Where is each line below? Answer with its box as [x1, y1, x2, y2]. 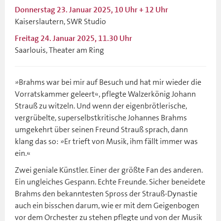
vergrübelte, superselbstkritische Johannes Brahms [15, 112, 187, 123]
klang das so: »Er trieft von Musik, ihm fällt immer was [15, 136, 198, 147]
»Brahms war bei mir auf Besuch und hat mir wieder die [15, 76, 201, 87]
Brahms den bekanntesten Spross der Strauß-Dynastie [15, 188, 197, 199]
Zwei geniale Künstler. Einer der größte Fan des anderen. [15, 164, 203, 175]
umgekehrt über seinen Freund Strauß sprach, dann [15, 124, 188, 135]
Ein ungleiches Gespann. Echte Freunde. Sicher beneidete [15, 176, 205, 187]
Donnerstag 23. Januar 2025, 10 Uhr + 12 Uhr [15, 4, 168, 15]
